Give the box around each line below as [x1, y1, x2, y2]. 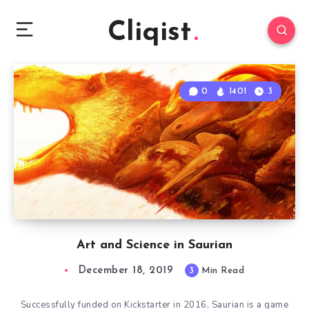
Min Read [198, 266, 245, 275]
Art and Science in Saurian [77, 239, 232, 252]
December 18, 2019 [78, 266, 174, 276]
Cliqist [108, 19, 191, 47]
